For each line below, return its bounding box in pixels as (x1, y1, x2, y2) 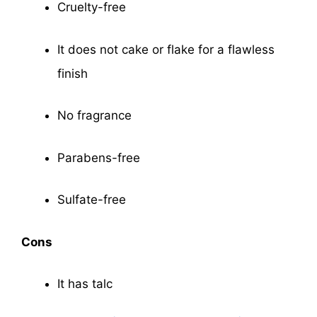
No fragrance (57, 108, 132, 123)
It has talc (57, 277, 113, 292)
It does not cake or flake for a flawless (57, 42, 275, 57)
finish (57, 66, 88, 81)
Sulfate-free (57, 192, 126, 207)
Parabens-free (57, 150, 140, 165)
